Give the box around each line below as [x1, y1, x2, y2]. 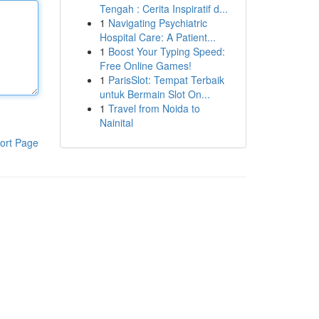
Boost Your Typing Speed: [108, 44, 225, 58]
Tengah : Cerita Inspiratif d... [99, 1, 228, 16]
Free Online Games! [99, 58, 192, 73]
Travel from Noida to [108, 101, 200, 115]
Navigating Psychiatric [108, 16, 207, 30]
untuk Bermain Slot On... [99, 87, 210, 101]
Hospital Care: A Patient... [99, 30, 216, 44]
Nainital [99, 115, 133, 130]
